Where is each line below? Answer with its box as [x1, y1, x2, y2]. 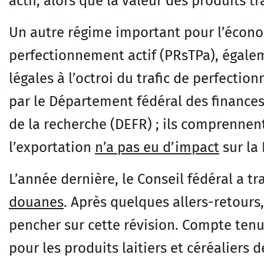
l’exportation [9, 139, 95, 156]
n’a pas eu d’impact [95, 139, 219, 156]
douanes [9, 194, 64, 210]
